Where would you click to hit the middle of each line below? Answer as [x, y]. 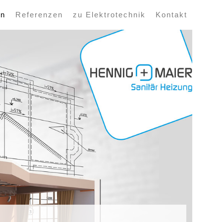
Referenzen [39, 15]
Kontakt [171, 15]
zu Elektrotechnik [109, 15]
